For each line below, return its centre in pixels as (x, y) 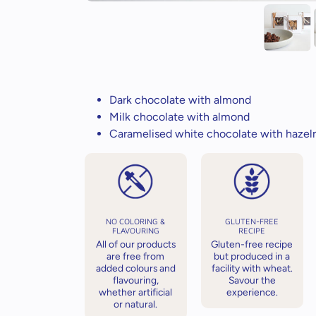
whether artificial (136, 292)
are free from (136, 256)
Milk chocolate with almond (180, 116)
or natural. (136, 304)
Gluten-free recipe (252, 244)
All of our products (135, 244)
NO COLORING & (136, 221)
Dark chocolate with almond (180, 99)
